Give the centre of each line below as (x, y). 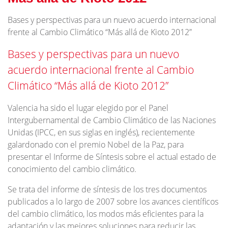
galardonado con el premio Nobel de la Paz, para (96, 145)
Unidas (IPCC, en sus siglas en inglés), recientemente (101, 132)
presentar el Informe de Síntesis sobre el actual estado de (112, 157)
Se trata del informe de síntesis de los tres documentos (107, 189)
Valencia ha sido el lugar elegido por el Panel (88, 108)
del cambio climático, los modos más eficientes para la (106, 214)
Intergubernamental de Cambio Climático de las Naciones (112, 120)
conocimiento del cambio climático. (72, 169)
